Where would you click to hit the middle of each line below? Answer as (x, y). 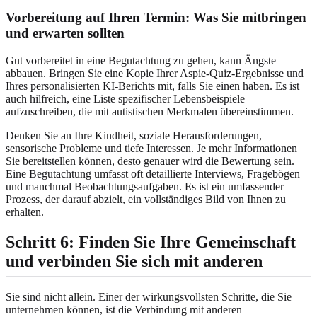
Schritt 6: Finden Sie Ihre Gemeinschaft (151, 242)
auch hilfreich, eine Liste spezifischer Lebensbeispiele (125, 98)
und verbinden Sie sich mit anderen (134, 261)
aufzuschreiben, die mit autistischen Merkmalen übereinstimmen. (150, 111)
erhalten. (25, 212)
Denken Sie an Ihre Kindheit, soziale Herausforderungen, (134, 135)
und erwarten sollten (65, 33)
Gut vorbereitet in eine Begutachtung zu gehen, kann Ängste (141, 60)
